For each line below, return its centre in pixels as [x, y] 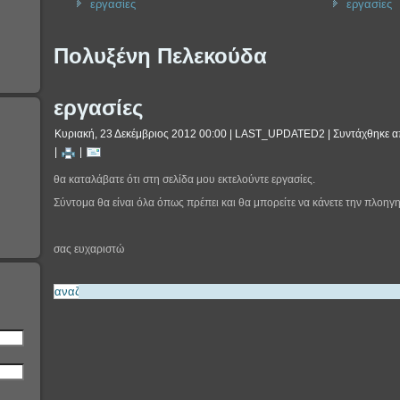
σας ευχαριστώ [89, 249]
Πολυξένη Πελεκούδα [160, 56]
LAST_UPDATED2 [280, 134]
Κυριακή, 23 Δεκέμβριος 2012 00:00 [141, 134]
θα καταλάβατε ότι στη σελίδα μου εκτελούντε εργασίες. [184, 179]
